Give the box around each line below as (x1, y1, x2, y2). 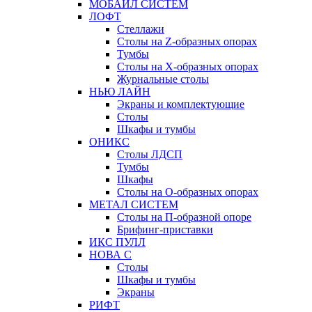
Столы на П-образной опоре (117, 211, 251, 224)
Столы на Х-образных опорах (117, 61, 258, 73)
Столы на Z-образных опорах (117, 36, 257, 48)
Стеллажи (117, 23, 164, 36)
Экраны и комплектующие (117, 98, 244, 111)
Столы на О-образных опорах (117, 186, 258, 198)
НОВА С (89, 249, 132, 261)
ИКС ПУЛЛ (89, 236, 146, 249)
